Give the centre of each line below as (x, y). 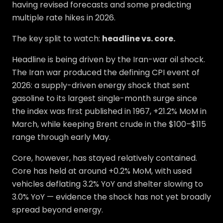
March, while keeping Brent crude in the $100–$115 (109, 124)
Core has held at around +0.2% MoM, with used (102, 171)
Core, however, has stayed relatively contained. (105, 158)
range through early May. (61, 137)
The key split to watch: (57, 39)
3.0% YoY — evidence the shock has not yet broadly (111, 197)
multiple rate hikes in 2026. (64, 18)
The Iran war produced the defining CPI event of (106, 72)
